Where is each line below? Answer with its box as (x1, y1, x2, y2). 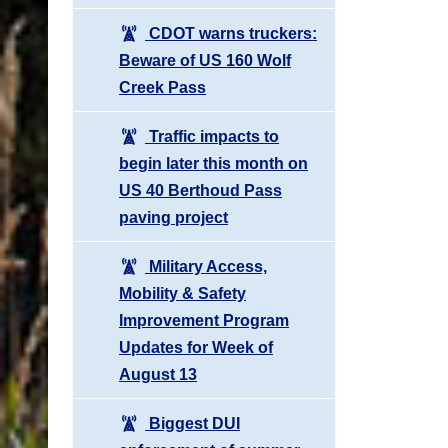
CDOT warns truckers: (145, 24, 317, 42)
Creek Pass (119, 78, 206, 96)
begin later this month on (119, 154, 308, 172)
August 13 (119, 365, 197, 383)
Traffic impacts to (145, 127, 279, 145)
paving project (119, 208, 228, 226)
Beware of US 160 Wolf (119, 51, 291, 69)
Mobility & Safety (119, 284, 246, 302)
